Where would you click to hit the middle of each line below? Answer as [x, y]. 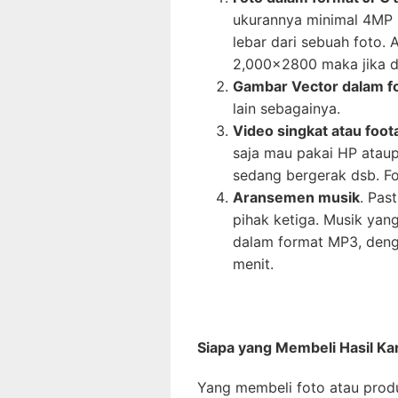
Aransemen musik [296, 197]
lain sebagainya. [287, 108]
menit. [253, 263]
